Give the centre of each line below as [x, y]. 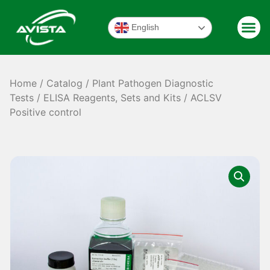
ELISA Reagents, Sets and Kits [112, 98]
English [144, 27]
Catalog [65, 83]
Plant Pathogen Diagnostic [153, 83]
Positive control [46, 112]
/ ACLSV [202, 98]
